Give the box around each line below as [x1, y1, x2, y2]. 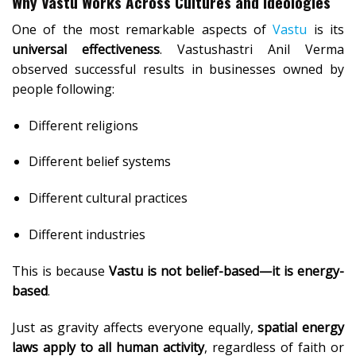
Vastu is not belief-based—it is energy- [109, 261, 344, 280]
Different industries [28, 225, 145, 243]
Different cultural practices [28, 189, 188, 207]
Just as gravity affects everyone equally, [12, 318, 258, 336]
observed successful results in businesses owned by [12, 60, 344, 78]
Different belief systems [28, 153, 171, 171]
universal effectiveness [12, 40, 160, 58]
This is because [12, 261, 109, 280]
